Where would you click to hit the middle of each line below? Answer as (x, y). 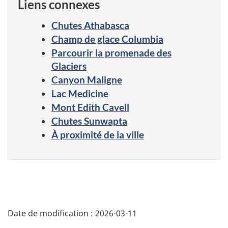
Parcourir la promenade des (111, 52)
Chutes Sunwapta (89, 121)
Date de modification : (51, 213)
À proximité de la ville (97, 134)
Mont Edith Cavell (90, 107)
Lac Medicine (80, 93)
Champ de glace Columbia (107, 39)
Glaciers (69, 66)
